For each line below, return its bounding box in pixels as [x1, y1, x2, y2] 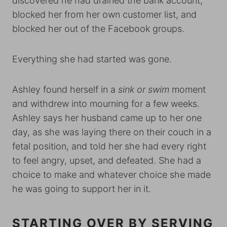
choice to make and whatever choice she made [12, 169, 211, 180]
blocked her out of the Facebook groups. [12, 23, 184, 34]
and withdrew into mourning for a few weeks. [12, 98, 200, 109]
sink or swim [118, 84, 172, 95]
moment [172, 84, 206, 95]
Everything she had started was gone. [12, 54, 174, 64]
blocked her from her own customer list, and [12, 9, 197, 20]
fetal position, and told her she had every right [12, 141, 206, 152]
